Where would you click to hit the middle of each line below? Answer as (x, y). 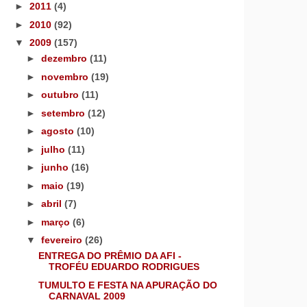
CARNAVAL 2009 (87, 296)
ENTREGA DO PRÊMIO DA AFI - (110, 256)
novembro (66, 76)
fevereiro (63, 240)
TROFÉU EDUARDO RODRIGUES (124, 267)
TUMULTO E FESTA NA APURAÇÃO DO (127, 285)
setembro (64, 113)
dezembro (65, 59)
